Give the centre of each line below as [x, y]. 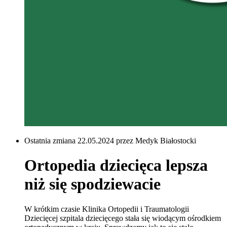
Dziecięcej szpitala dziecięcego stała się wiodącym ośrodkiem [123, 218]
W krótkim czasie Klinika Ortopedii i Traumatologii [107, 209]
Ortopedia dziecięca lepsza [116, 165]
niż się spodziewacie [92, 184]
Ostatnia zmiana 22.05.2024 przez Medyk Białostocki [110, 141]
